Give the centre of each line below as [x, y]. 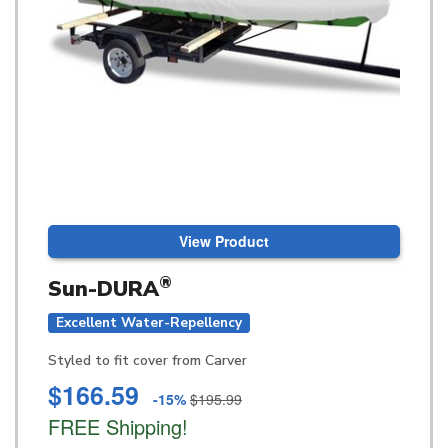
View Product [224, 241]
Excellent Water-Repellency [149, 322]
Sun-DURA [103, 289]
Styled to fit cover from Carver [147, 361]
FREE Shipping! [118, 427]
